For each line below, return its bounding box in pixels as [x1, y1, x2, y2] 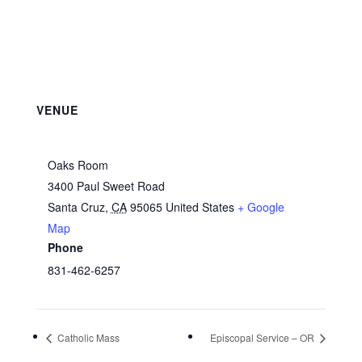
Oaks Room [47, 157, 108, 173]
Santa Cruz [47, 199, 105, 215]
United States [165, 199, 234, 215]
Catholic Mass [54, 330, 120, 344]
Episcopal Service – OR [210, 330, 318, 344]
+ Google [237, 199, 284, 215]
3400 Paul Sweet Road [47, 178, 165, 194]
